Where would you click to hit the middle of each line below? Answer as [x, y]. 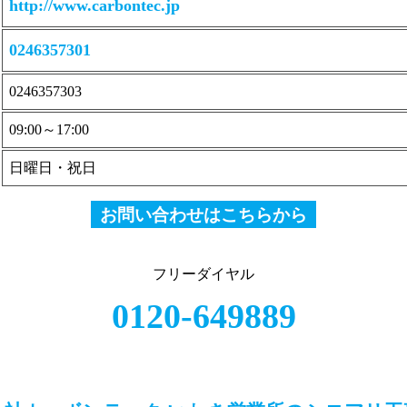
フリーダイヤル [203, 274]
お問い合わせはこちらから [203, 215]
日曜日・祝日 [53, 168]
